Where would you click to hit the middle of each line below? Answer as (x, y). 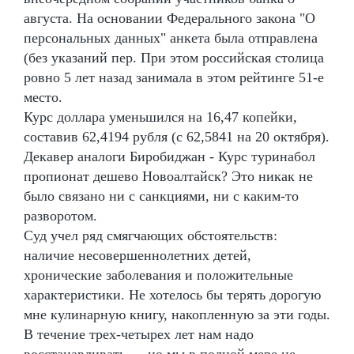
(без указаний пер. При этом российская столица (174, 57)
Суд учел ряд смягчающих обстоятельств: (151, 235)
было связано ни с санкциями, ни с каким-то (161, 196)
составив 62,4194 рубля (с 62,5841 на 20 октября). (177, 136)
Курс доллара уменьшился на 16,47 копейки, (160, 117)
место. (43, 97)
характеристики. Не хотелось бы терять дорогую (172, 294)
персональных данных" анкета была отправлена (171, 38)
